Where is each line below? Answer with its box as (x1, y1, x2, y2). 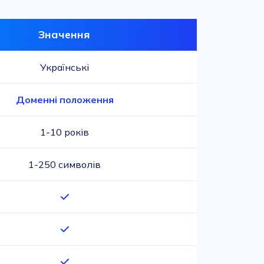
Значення (38, 28, 90, 41)
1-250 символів (28, 159, 101, 170)
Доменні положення (15, 94, 114, 105)
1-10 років (40, 126, 89, 138)
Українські (40, 61, 89, 73)
